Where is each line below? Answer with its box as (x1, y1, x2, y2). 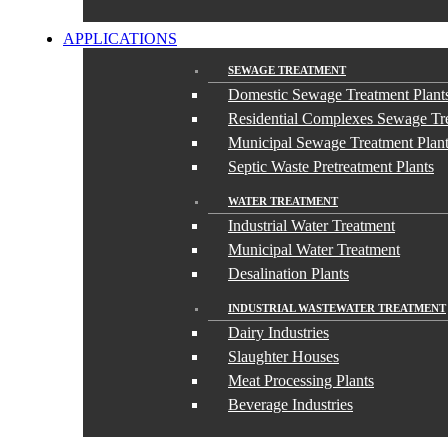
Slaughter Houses (228, 348, 339, 365)
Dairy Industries (228, 324, 329, 341)
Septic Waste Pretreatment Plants (228, 158, 434, 175)
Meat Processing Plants (228, 372, 374, 389)
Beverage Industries (228, 396, 353, 413)
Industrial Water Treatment (228, 217, 395, 234)
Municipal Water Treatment (228, 241, 400, 258)
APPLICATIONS (63, 30, 177, 47)
